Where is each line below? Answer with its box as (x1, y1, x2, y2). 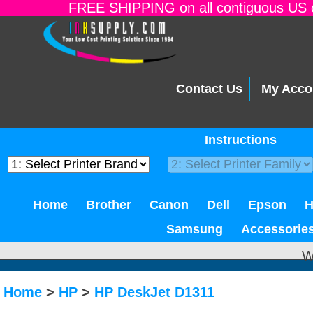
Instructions (205, 133, 277, 147)
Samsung (166, 222, 223, 236)
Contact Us (176, 82, 242, 96)
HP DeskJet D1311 (94, 284, 214, 300)
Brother (86, 198, 131, 212)
